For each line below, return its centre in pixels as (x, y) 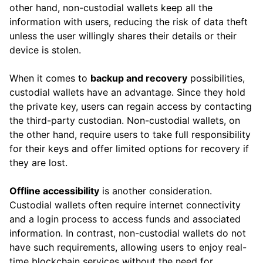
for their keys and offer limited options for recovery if (129, 149)
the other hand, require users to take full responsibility (130, 135)
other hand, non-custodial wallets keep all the (111, 8)
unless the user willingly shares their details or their (123, 36)
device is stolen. (45, 50)
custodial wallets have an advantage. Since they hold (127, 92)
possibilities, (216, 78)
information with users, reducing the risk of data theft (129, 22)
